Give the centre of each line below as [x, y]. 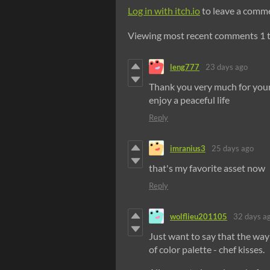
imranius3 [188, 148]
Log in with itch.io [164, 11]
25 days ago [233, 148]
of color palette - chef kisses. [207, 250]
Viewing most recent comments [194, 36]
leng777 [185, 67]
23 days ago [227, 67]
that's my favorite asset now [207, 168]
